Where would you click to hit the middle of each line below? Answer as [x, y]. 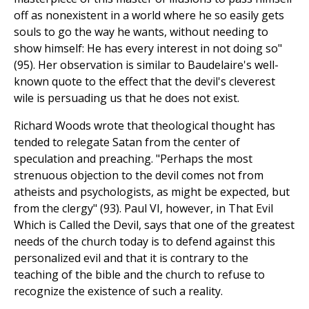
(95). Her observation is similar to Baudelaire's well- [146, 65]
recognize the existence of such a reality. [118, 291]
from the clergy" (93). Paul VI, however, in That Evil [143, 209]
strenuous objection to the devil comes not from [139, 176]
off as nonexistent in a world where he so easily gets [149, 16]
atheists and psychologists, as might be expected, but [152, 192]
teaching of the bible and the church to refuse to [139, 275]
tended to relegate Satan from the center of [127, 142]
